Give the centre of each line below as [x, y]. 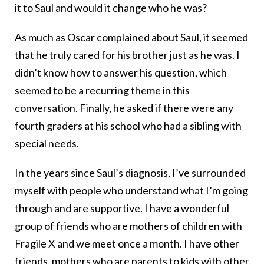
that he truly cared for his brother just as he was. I [127, 55]
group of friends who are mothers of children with [128, 226]
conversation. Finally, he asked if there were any [124, 108]
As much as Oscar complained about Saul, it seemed [131, 37]
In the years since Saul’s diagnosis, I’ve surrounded [130, 173]
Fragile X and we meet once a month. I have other [127, 244]
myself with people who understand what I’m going [131, 191]
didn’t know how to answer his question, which [121, 73]
